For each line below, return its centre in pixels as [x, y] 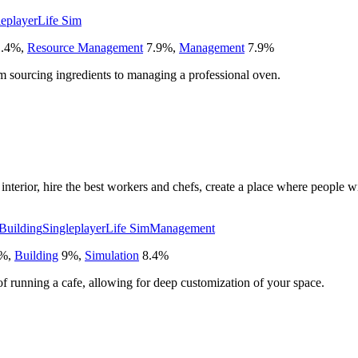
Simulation [112, 255]
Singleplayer [74, 228]
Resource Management [85, 47]
